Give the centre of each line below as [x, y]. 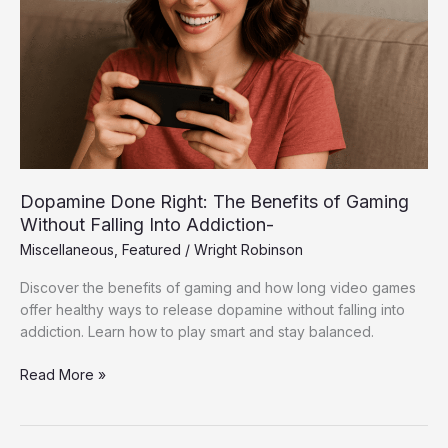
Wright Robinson [248, 249]
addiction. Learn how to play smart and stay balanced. [197, 331]
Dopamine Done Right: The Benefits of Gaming [214, 202]
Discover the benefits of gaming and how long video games [218, 287]
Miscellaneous [67, 249]
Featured [151, 249]
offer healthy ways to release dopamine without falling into [212, 309]
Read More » [63, 374]
